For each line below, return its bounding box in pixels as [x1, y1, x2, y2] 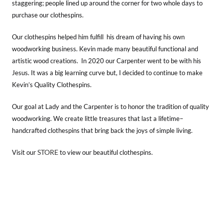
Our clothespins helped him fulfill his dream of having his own [12, 32, 185, 41]
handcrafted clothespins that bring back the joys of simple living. [12, 126, 193, 134]
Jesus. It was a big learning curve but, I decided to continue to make [12, 68, 203, 77]
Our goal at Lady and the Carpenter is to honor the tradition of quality [12, 102, 209, 111]
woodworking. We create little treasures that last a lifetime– [12, 114, 183, 122]
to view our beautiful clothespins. [58, 148, 153, 156]
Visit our [12, 148, 37, 156]
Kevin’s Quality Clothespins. [12, 80, 92, 89]
